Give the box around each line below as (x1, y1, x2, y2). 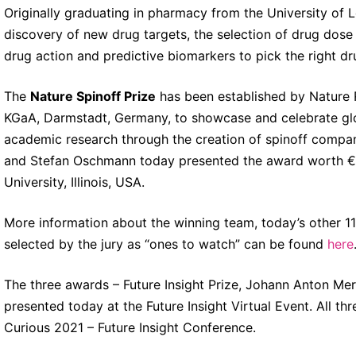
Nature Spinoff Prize (29, 87, 156, 104)
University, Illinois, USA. (3, 173, 145, 190)
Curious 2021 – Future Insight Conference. (3, 319, 256, 335)
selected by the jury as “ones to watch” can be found (3, 235, 327, 252)
